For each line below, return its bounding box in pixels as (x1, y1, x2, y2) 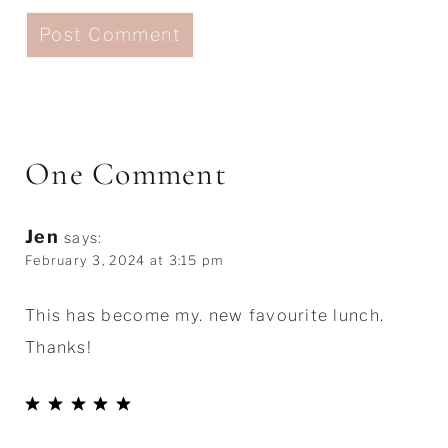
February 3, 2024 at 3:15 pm (24, 252, 225, 268)
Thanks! (24, 337, 92, 357)
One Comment (24, 153, 228, 193)
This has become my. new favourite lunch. (24, 305, 385, 325)
